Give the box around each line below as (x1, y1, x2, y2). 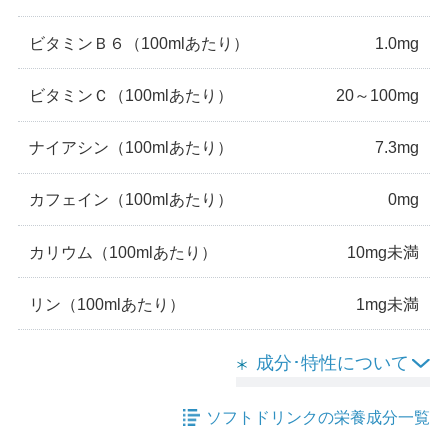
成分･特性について (256, 353, 410, 374)
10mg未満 (346, 242, 419, 261)
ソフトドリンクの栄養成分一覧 (206, 407, 431, 426)
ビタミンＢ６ (29, 33, 126, 52)
